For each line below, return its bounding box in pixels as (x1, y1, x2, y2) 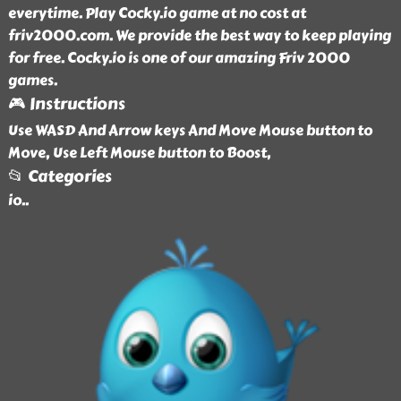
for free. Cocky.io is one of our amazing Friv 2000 (7, 47, 350, 69)
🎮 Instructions (7, 91, 125, 116)
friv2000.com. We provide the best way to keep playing (7, 24, 391, 47)
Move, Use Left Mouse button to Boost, (7, 141, 271, 164)
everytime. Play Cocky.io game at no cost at (7, 2, 306, 24)
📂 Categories (7, 164, 112, 189)
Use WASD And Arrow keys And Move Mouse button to (7, 119, 372, 141)
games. (7, 69, 57, 91)
